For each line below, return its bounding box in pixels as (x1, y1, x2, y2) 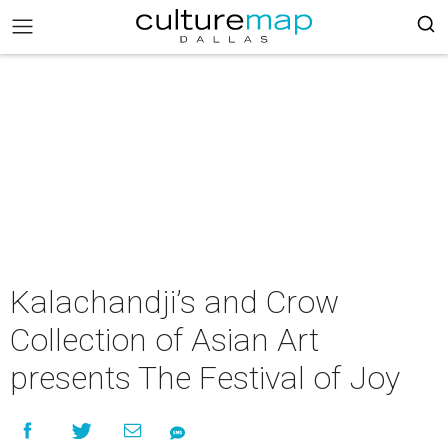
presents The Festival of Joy (10, 359, 400, 397)
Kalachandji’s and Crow (10, 283, 339, 321)
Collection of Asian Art (10, 321, 319, 359)
